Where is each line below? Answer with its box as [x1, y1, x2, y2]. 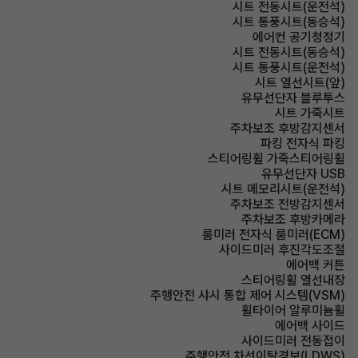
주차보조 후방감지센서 [230, 121, 345, 136]
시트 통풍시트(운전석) [233, 60, 345, 75]
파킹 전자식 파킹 [261, 136, 345, 151]
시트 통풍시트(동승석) [233, 14, 345, 30]
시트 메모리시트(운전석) [221, 181, 345, 197]
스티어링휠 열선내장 [241, 272, 345, 288]
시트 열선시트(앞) [255, 75, 345, 90]
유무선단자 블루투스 [241, 90, 345, 105]
